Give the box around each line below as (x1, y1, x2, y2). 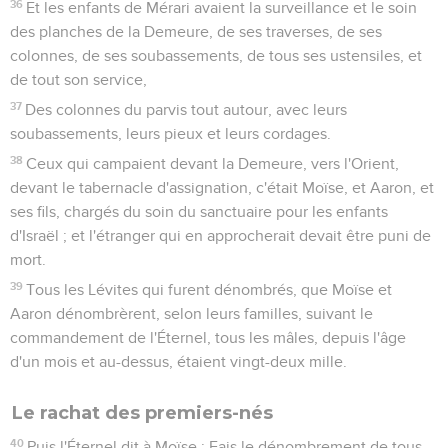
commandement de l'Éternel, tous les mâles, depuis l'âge (10, 329, 406, 346)
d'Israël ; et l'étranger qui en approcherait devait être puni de (10, 227, 431, 244)
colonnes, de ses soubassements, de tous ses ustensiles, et (10, 47, 422, 64)
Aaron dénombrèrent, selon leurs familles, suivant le (10, 305, 373, 322)
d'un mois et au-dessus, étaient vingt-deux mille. (10, 353, 347, 370)
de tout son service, (10, 71, 147, 88)
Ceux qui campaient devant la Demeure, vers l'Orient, (26, 155, 400, 172)
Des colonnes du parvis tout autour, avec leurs (25, 101, 348, 118)
